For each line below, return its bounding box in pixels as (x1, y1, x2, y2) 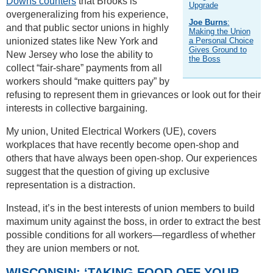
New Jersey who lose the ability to (6, 49, 153, 60)
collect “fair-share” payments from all (6, 62, 162, 73)
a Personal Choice (188, 35, 253, 45)
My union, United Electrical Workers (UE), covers (6, 126, 216, 136)
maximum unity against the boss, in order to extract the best (6, 216, 260, 227)
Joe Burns (188, 17, 227, 27)
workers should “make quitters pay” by (6, 76, 169, 87)
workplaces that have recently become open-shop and (6, 139, 239, 150)
